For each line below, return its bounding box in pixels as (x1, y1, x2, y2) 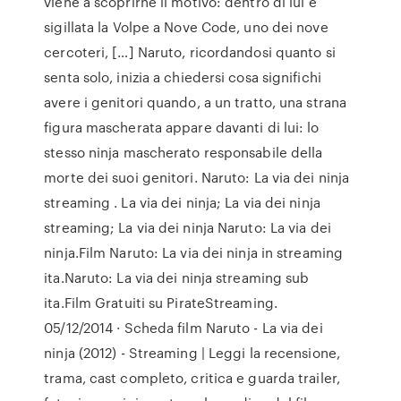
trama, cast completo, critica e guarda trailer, (44, 368, 340, 388)
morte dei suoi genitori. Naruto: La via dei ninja (44, 167, 350, 187)
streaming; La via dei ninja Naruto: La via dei (44, 218, 331, 237)
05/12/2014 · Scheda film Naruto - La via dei (44, 318, 323, 337)
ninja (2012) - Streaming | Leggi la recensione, (44, 343, 340, 363)
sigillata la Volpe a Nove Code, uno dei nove (44, 17, 328, 37)
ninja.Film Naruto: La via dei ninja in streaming (44, 243, 344, 262)
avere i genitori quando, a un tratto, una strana (44, 92, 347, 112)
